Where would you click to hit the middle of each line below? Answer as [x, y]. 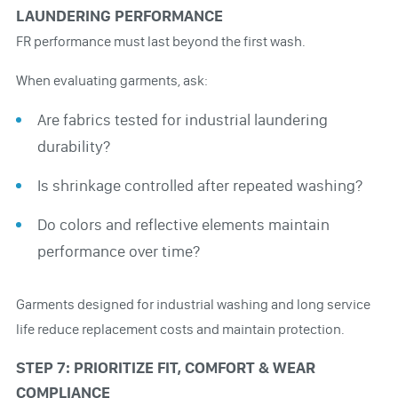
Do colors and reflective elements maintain [183, 224]
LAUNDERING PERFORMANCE [119, 16]
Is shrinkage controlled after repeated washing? [199, 185]
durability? [73, 146]
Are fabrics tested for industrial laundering [182, 119]
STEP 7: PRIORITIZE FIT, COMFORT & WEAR [165, 367]
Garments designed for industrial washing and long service [193, 304]
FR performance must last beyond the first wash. [160, 41]
